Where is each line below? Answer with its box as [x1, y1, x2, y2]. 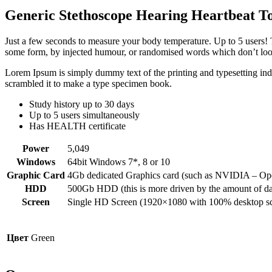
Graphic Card [7, 169, 65, 180]
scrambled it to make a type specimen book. [5, 78, 172, 89]
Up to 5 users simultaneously [29, 109, 140, 120]
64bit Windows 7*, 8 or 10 [67, 156, 170, 167]
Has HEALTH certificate [29, 120, 126, 131]
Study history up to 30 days [29, 98, 134, 109]
